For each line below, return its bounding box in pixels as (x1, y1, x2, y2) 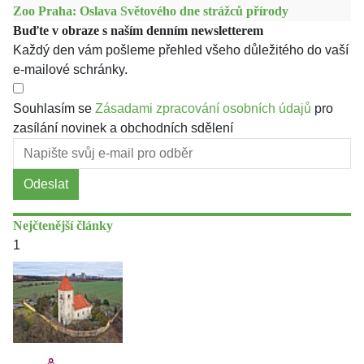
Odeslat (24, 177, 68, 191)
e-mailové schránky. (13, 63, 128, 76)
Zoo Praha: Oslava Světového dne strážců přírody (13, 4, 288, 18)
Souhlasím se (13, 102, 95, 115)
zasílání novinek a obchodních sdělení (13, 121, 233, 135)
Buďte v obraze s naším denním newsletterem (13, 24, 263, 37)
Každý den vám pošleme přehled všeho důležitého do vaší (13, 43, 349, 57)
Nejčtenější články (13, 219, 113, 232)
